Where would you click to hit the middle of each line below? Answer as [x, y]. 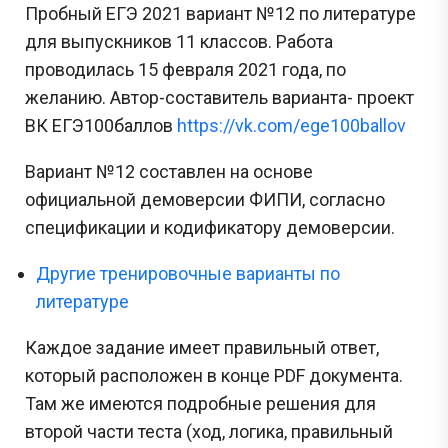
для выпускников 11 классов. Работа [179, 41]
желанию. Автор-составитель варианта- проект [219, 97]
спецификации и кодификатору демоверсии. [210, 227]
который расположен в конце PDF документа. [214, 375]
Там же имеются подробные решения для [200, 403]
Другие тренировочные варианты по [188, 273]
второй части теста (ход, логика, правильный [209, 431]
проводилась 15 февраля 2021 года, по [185, 69]
